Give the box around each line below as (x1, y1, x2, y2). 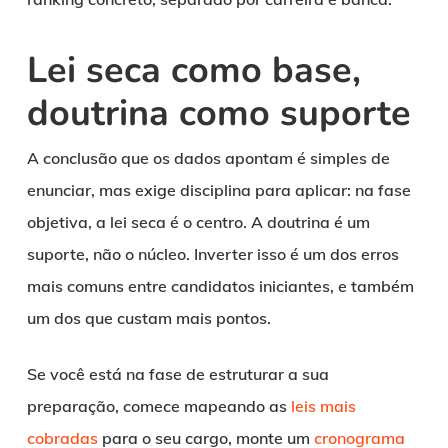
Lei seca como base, (26, 46, 361, 96)
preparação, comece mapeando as (26, 396, 291, 417)
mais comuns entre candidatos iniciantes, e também (26, 276, 414, 297)
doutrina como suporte (26, 89, 411, 139)
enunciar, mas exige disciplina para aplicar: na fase (26, 180, 411, 201)
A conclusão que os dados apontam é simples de (26, 148, 390, 169)
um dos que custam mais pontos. (26, 308, 271, 329)
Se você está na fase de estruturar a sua (26, 364, 329, 385)
